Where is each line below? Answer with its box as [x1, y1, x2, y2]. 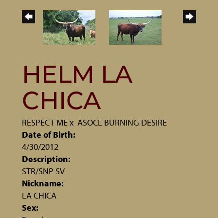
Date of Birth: [22, 128, 75, 140]
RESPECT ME [22, 116, 68, 128]
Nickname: [22, 177, 64, 189]
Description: [22, 153, 71, 164]
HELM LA [22, 64, 132, 89]
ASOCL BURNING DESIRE [77, 116, 167, 128]
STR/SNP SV [22, 165, 65, 177]
